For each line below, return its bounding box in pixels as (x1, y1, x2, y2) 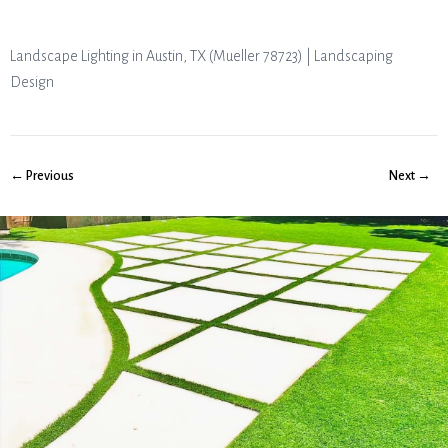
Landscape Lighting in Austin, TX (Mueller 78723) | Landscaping (10, 48, 393, 64)
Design (10, 74, 54, 90)
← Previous (10, 169, 74, 183)
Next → (389, 169, 432, 183)
